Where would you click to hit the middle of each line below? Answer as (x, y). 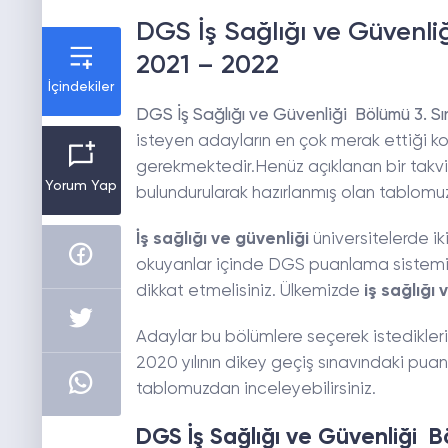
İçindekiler (81, 87)
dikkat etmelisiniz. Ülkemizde (247, 292)
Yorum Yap (81, 186)
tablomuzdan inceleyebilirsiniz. (255, 390)
